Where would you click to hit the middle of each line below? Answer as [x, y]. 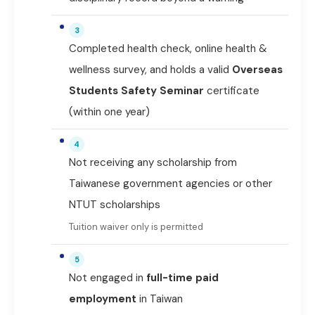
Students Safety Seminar [136, 91]
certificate [232, 91]
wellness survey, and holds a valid [150, 70]
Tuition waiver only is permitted [136, 227]
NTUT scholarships [115, 205]
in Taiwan [160, 299]
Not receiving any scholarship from [153, 162]
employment [103, 299]
